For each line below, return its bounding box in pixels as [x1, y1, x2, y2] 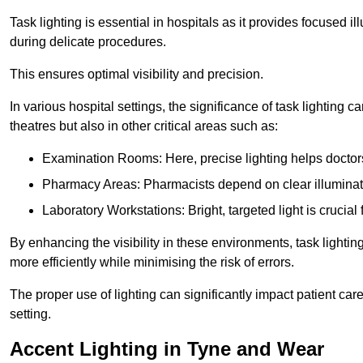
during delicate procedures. [10, 34, 166, 49]
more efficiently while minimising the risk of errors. [10, 254, 294, 269]
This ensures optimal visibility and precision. [10, 66, 263, 81]
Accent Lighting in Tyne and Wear [10, 337, 324, 360]
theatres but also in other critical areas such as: [10, 118, 278, 133]
